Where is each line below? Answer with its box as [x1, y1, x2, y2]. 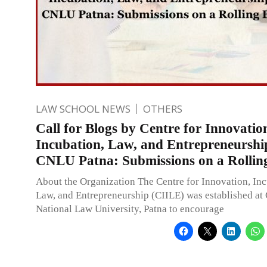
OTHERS [143, 101, 182, 116]
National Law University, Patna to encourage [36, 203, 224, 215]
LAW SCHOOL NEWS [36, 101, 131, 116]
